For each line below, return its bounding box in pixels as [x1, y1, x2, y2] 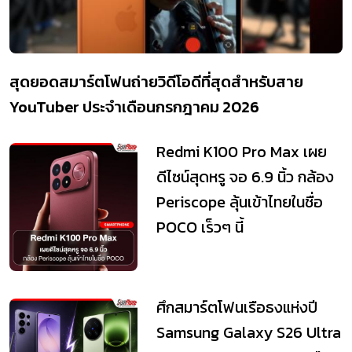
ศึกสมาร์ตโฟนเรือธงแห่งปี [156, 295, 317, 320]
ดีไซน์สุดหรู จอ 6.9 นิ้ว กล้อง [156, 165, 334, 189]
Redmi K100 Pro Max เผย [156, 140, 327, 164]
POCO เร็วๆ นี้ [156, 215, 244, 240]
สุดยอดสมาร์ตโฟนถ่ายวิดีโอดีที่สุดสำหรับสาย [9, 70, 303, 94]
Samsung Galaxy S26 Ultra [156, 321, 341, 345]
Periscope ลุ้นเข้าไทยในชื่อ [156, 190, 323, 214]
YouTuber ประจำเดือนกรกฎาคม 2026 [9, 95, 259, 119]
